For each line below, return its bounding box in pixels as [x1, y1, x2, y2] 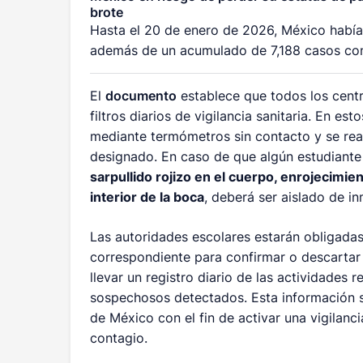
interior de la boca [90, 188, 205, 205]
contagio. [90, 329, 147, 346]
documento [105, 87, 177, 104]
